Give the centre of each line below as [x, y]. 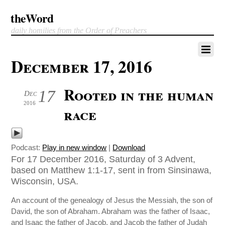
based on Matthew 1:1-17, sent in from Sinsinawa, [111, 170]
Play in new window [75, 147]
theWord [32, 18]
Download [129, 147]
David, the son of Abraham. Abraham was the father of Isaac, [111, 211]
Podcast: [27, 147]
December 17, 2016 [82, 66]
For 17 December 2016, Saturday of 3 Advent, [103, 159]
